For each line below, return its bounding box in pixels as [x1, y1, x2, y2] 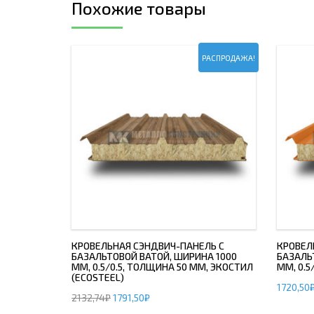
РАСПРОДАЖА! [201, 53, 255, 62]
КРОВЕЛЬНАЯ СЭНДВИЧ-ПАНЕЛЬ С [71, 240, 224, 252]
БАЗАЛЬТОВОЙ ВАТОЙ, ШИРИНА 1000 [71, 250, 237, 262]
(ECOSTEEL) [71, 271, 124, 283]
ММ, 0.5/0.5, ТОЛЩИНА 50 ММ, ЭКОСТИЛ [71, 261, 253, 273]
